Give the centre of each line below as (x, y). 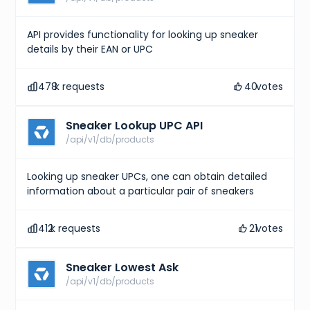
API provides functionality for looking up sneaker (143, 34)
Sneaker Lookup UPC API (135, 125)
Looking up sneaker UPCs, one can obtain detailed (147, 176)
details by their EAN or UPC (90, 49)
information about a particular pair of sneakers (141, 191)
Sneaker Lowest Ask (122, 267)
